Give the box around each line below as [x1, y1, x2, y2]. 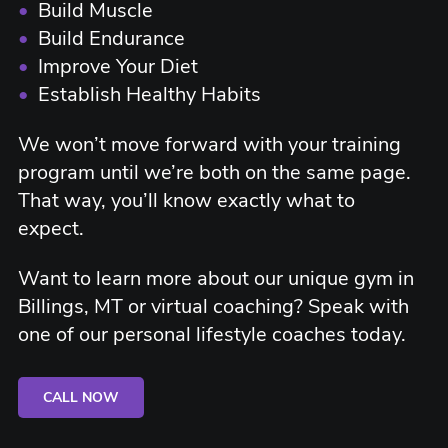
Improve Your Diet [28, 53, 198, 80]
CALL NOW [43, 388, 119, 407]
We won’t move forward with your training [18, 131, 401, 158]
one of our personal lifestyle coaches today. [18, 321, 411, 348]
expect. [18, 215, 89, 242]
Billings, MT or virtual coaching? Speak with [18, 293, 409, 320]
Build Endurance [28, 25, 185, 52]
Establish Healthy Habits [28, 81, 266, 108]
